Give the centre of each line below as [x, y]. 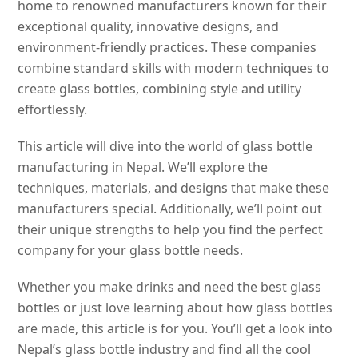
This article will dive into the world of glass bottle [165, 146]
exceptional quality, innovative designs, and [149, 26]
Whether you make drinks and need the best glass [170, 286]
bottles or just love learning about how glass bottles [175, 307]
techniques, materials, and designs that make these [174, 187]
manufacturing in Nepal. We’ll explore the [143, 167]
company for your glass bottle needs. [132, 250]
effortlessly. [53, 109]
